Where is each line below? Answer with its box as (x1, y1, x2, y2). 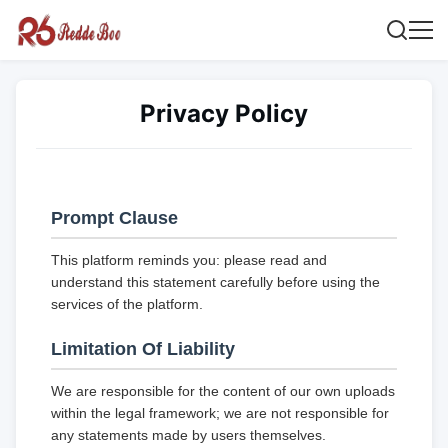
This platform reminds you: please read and (51, 252, 327, 268)
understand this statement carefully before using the (51, 274, 380, 290)
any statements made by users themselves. (51, 427, 326, 443)
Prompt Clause (51, 208, 178, 228)
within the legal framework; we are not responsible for (51, 405, 389, 421)
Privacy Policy (140, 99, 308, 128)
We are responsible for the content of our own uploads (51, 383, 395, 399)
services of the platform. (51, 296, 203, 312)
